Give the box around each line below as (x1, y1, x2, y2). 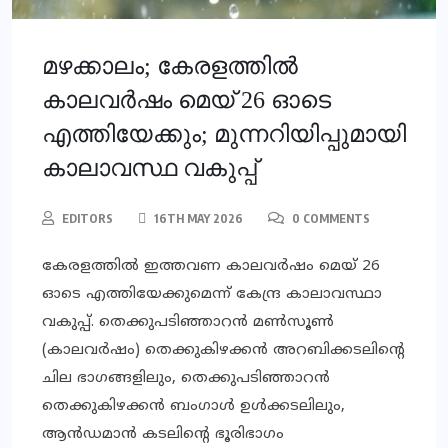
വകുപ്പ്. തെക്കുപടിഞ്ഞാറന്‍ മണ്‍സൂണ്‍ (42, 313, 334, 333)
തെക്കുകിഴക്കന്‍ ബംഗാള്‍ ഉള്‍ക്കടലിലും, (42, 397, 345, 417)
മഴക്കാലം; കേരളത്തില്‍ (42, 53, 298, 80)
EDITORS (62, 211, 113, 227)
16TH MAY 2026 (151, 211, 243, 227)
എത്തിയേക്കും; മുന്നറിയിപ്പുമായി (42, 121, 406, 148)
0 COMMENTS (289, 211, 370, 227)
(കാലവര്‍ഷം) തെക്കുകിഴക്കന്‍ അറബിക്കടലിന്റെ (42, 341, 405, 361)
